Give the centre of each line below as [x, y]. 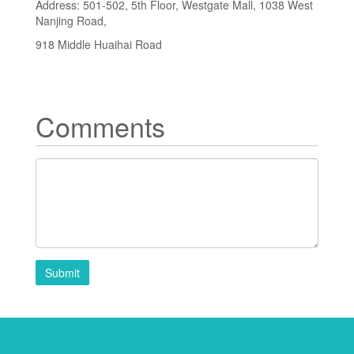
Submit [62, 272]
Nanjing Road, [71, 20]
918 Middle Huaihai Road [99, 44]
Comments [100, 126]
